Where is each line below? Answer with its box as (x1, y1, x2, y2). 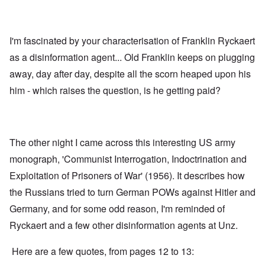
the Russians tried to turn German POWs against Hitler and (9, 185, 256, 199)
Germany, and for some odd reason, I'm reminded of (9, 202, 225, 216)
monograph (9, 152, 57, 166)
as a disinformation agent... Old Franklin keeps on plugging (9, 50, 255, 64)
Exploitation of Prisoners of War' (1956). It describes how (9, 169, 245, 183)
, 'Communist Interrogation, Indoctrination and (57, 152, 247, 166)
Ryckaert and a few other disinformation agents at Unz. (9, 218, 238, 232)
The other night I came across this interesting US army (9, 135, 235, 150)
